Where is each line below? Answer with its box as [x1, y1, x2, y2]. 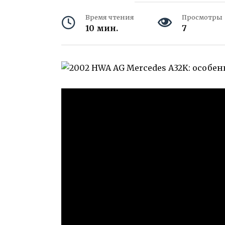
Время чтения [85, 13, 134, 21]
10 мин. [85, 23, 118, 33]
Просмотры [181, 13, 222, 21]
